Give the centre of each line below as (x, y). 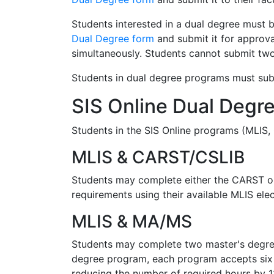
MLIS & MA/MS (132, 221)
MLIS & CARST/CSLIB (158, 157)
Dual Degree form (113, 38)
